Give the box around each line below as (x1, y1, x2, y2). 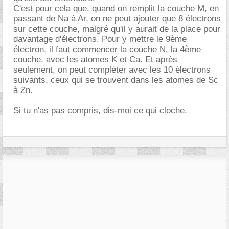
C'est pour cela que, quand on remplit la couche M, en (13, 3, 219, 13)
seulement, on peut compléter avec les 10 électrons (13, 64, 211, 75)
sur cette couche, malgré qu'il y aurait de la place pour (13, 24, 220, 34)
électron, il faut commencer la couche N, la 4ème (13, 44, 201, 54)
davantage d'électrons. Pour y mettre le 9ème (13, 34, 187, 44)
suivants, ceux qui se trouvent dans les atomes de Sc (13, 75, 218, 85)
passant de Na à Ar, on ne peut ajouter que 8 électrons (13, 13, 221, 24)
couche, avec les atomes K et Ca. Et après (13, 54, 177, 64)
